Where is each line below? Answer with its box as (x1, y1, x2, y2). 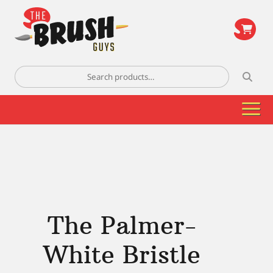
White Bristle (43, 239, 200, 270)
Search (14, 65, 44, 79)
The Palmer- (48, 210, 196, 241)
